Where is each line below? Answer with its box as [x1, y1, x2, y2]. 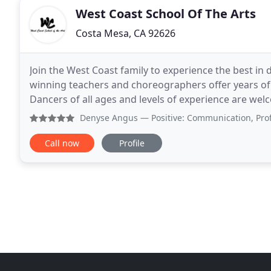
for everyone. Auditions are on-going [93, 107, 198, 120]
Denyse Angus [80, 112, 138, 123]
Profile [119, 137, 145, 149]
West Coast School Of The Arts [76, 5, 256, 22]
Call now [45, 137, 79, 149]
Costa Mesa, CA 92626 [76, 27, 175, 40]
